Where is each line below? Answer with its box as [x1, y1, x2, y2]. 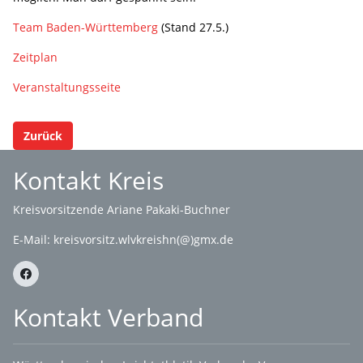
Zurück [23, 127, 62, 143]
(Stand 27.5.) [158, 19, 228, 35]
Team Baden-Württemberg [13, 19, 158, 35]
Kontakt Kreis [13, 164, 164, 197]
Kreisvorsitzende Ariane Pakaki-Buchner [13, 202, 230, 217]
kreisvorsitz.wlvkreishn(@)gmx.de [53, 232, 233, 247]
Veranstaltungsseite [13, 79, 121, 95]
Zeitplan [13, 49, 58, 65]
